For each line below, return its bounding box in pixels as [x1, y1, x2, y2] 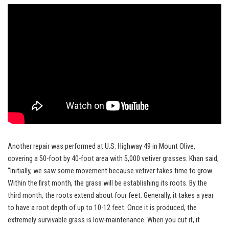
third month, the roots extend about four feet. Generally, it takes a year [8, 191, 214, 200]
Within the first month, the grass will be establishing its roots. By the [8, 178, 207, 188]
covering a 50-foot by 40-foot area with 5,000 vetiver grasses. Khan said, [8, 154, 219, 163]
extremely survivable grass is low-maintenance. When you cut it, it [8, 215, 200, 224]
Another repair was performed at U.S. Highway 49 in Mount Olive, [8, 142, 195, 151]
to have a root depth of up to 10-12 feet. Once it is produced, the [8, 203, 197, 212]
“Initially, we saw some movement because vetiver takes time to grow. [8, 166, 213, 175]
